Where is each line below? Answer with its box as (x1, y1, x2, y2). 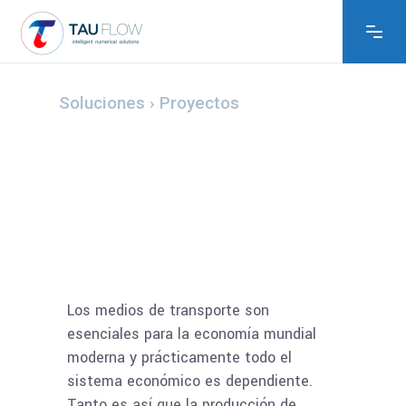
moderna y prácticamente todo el (67, 347, 292, 368)
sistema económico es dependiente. (67, 371, 313, 391)
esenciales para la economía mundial (67, 324, 316, 344)
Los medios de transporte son (67, 300, 269, 321)
